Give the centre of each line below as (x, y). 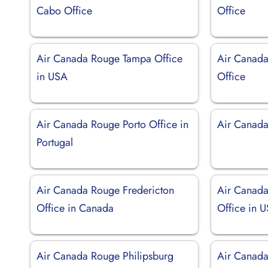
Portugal (55, 142)
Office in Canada (75, 208)
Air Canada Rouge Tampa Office (109, 58)
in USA (52, 76)
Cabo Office (64, 10)
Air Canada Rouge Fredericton (105, 190)
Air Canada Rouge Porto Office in (112, 124)
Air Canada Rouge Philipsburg (105, 256)
